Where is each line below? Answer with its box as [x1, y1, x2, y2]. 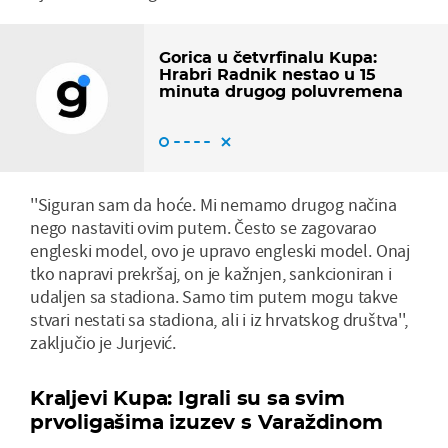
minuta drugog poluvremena [159, 81, 403, 101]
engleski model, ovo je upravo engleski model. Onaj [30, 238, 411, 262]
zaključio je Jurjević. [30, 330, 177, 354]
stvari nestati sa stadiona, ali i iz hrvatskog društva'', [30, 307, 408, 331]
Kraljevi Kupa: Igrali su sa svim [30, 385, 345, 410]
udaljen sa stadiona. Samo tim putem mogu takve [30, 284, 398, 308]
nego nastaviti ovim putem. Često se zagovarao [30, 215, 377, 239]
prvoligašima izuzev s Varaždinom [30, 409, 383, 434]
